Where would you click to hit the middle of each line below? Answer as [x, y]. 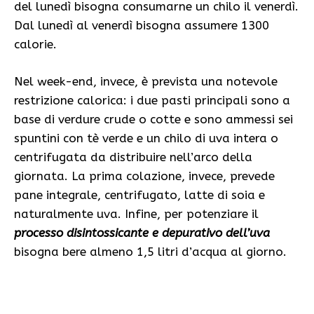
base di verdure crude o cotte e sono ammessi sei [153, 119]
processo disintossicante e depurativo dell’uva [142, 232]
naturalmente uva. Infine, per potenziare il [136, 213]
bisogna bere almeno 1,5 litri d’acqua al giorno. [150, 251]
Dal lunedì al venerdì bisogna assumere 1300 [142, 26]
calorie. [35, 45]
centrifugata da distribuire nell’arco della [133, 157]
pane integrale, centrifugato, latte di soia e [139, 194]
